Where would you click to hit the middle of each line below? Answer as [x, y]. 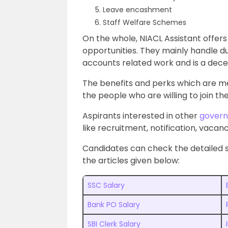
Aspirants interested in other [141, 116]
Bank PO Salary [114, 205]
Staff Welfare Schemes [145, 22]
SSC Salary [106, 185]
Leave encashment [137, 10]
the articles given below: [131, 161]
